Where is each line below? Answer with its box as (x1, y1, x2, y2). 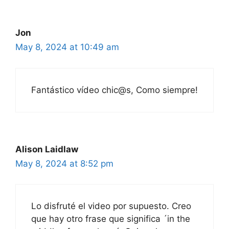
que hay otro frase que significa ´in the (31, 214, 190, 224)
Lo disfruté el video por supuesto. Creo (31, 201, 191, 212)
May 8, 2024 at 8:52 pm (15, 158, 113, 169)
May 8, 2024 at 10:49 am (15, 42, 119, 53)
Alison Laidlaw (15, 144, 78, 154)
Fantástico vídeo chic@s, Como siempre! (31, 84, 198, 95)
